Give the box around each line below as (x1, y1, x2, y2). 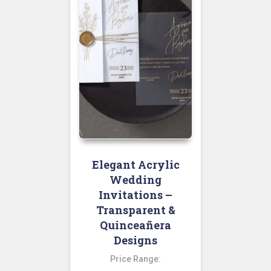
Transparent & (96, 203, 175, 218)
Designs (114, 233, 157, 248)
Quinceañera (100, 218, 171, 233)
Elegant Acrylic (91, 157, 180, 172)
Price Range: (110, 254, 161, 264)
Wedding (109, 172, 162, 188)
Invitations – (99, 188, 172, 203)
